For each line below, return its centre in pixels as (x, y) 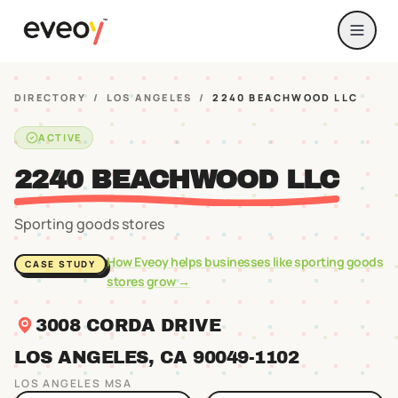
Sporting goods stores (89, 224)
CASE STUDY (60, 264)
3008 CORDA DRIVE (128, 325)
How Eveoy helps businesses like (201, 262)
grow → (167, 281)
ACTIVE (60, 137)
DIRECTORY (50, 97)
